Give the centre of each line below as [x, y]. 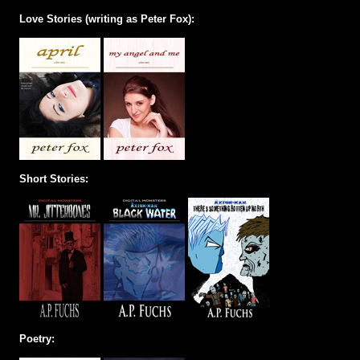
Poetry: [37, 338]
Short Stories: [53, 178]
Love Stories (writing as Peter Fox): [106, 18]
